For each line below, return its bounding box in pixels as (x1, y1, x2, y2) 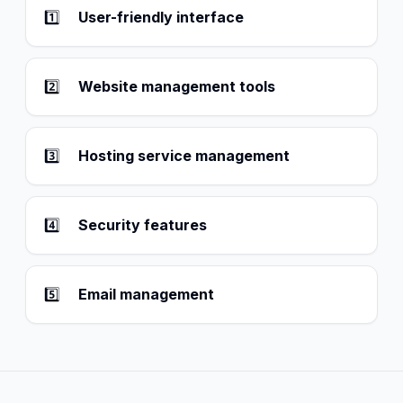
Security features (78, 215, 207, 234)
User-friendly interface (78, 7, 244, 26)
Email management (78, 284, 214, 303)
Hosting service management (78, 146, 290, 165)
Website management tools (78, 76, 275, 95)
